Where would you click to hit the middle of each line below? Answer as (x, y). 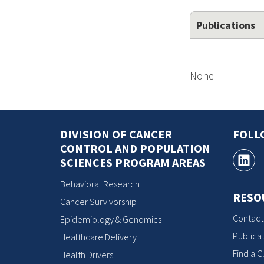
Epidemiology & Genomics (111, 219)
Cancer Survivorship (98, 201)
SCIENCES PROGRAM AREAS (133, 162)
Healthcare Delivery (98, 237)
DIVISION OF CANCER (116, 134)
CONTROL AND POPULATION (135, 148)
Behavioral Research (100, 184)
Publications (226, 25)
